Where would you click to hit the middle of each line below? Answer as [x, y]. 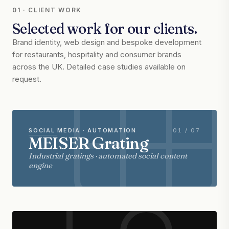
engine [40, 165]
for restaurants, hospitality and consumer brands [97, 54]
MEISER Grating [88, 143]
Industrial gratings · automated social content [108, 156]
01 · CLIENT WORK [47, 10]
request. [27, 79]
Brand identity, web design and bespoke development [107, 42]
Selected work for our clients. [105, 29]
